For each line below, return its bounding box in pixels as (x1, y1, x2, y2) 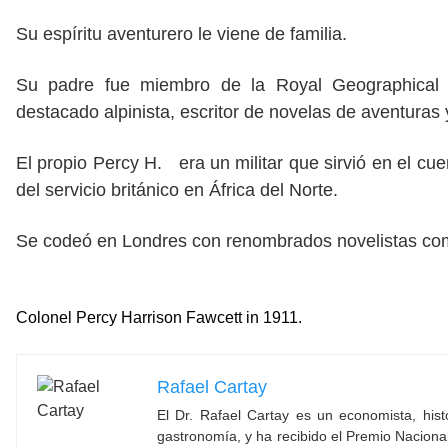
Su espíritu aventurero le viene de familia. (16, 24, 347, 45)
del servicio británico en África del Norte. (16, 180, 338, 201)
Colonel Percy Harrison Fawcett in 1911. (16, 309, 302, 327)
